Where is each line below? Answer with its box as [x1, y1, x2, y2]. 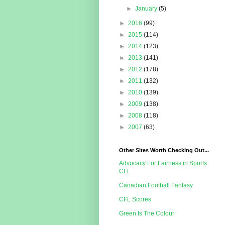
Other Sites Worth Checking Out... [119, 147, 209, 154]
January [135, 5, 159, 13]
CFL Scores [119, 196, 151, 203]
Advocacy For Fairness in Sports [119, 160, 207, 167]
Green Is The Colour [119, 210, 174, 217]
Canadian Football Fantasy [119, 182, 193, 189]
